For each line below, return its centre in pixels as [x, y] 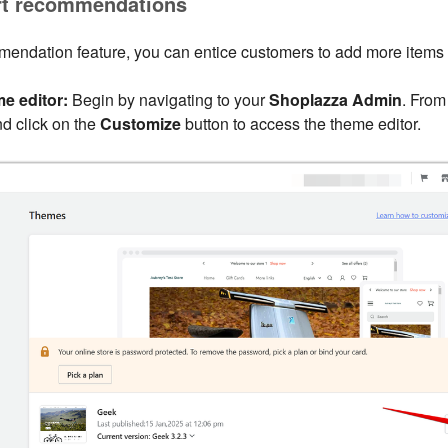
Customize [140, 124]
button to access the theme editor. [300, 124]
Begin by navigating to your [168, 100]
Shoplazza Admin [335, 100]
